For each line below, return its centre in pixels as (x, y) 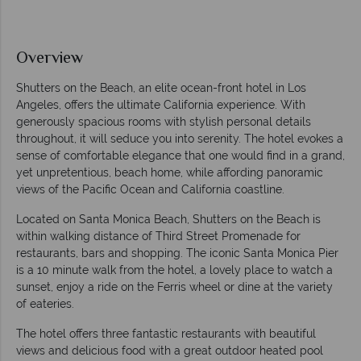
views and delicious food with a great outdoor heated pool (170, 351)
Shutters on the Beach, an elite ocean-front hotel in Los (161, 88)
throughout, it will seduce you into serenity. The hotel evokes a (180, 139)
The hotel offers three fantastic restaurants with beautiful (166, 334)
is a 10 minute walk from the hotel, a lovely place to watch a (174, 270)
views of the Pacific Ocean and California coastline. (150, 190)
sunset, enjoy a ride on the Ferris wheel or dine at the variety (174, 287)
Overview (50, 60)
